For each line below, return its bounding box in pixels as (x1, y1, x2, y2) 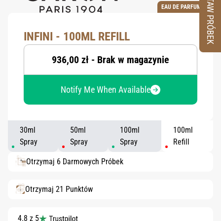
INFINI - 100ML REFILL (24, 30, 130, 43)
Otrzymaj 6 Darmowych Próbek (26, 157, 123, 166)
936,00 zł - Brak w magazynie (52, 54, 169, 66)
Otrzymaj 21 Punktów (25, 184, 93, 194)
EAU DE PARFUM (161, 3, 201, 10)
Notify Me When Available (61, 84, 150, 95)
